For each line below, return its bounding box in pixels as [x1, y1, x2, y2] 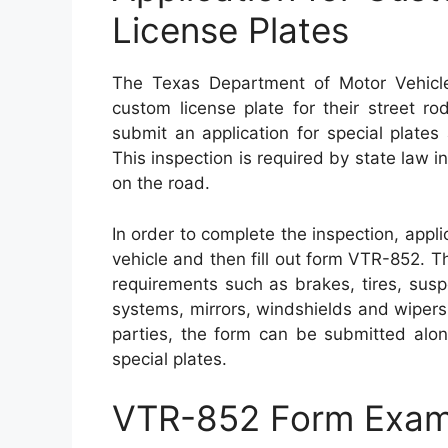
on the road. [112, 173, 210, 194]
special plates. [112, 348, 227, 369]
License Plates [112, 9, 349, 52]
